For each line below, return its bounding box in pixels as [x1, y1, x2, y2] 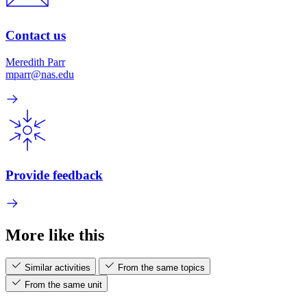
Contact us [5, 28, 66, 43]
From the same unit [25, 280, 102, 291]
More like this [5, 225, 104, 244]
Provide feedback [5, 167, 103, 182]
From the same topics [118, 262, 205, 273]
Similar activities [25, 262, 90, 273]
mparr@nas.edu [5, 69, 74, 81]
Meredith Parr [5, 56, 65, 69]
